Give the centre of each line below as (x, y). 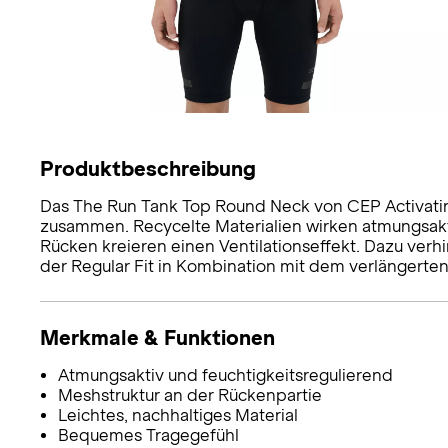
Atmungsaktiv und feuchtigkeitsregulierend (225, 375)
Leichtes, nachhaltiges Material (177, 415)
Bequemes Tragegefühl (148, 435)
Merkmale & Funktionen (157, 337)
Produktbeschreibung (148, 168)
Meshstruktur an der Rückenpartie (189, 395)
